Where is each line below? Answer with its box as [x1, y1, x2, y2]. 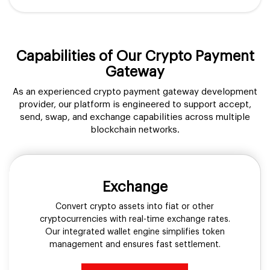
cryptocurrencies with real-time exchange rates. [39, 215, 230, 224]
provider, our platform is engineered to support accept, [19, 99, 251, 109]
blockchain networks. [90, 125, 180, 134]
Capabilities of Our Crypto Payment [16, 48, 254, 63]
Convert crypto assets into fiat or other [55, 202, 214, 211]
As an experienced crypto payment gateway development [13, 87, 257, 96]
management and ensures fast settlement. [49, 240, 221, 249]
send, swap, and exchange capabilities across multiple [20, 112, 250, 122]
